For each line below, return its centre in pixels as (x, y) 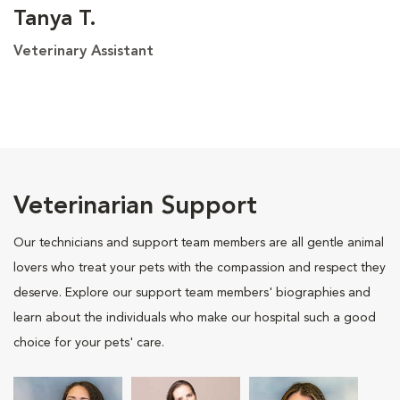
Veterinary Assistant (83, 51)
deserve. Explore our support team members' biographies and (192, 292)
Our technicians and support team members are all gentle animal (199, 242)
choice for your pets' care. (89, 342)
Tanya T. (55, 19)
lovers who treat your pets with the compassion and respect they (200, 267)
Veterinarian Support (135, 207)
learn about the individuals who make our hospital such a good (195, 317)
